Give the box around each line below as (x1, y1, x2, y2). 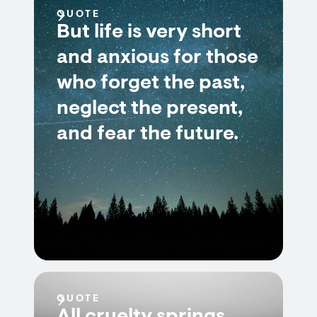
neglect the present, (57, 99, 243, 119)
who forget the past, (57, 74, 245, 93)
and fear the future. (57, 125, 238, 144)
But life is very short (57, 23, 241, 42)
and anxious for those (57, 48, 258, 68)
